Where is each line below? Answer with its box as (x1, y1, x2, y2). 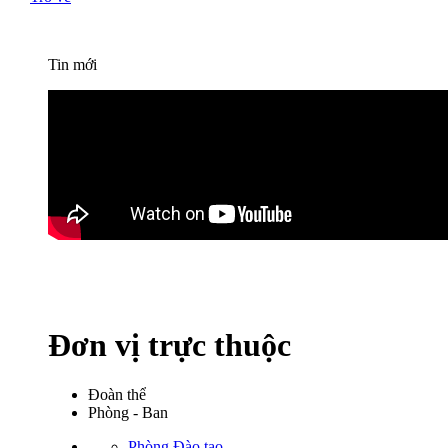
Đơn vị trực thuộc (48, 327, 291, 364)
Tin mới (48, 55, 97, 73)
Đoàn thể (88, 385, 146, 403)
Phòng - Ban (88, 403, 168, 421)
